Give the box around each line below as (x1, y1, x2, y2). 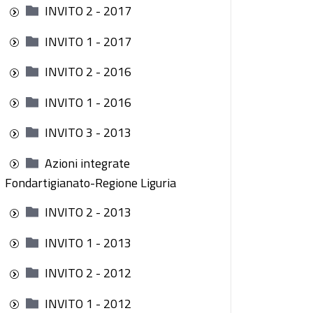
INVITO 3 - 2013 (45, 123, 131, 142)
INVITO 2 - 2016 (45, 62, 131, 81)
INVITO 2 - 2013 (45, 203, 131, 221)
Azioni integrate (45, 153, 130, 173)
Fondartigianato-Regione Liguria (5, 173, 176, 192)
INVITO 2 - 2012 (45, 263, 131, 282)
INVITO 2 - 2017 (45, 1, 131, 20)
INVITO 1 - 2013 (45, 233, 131, 252)
